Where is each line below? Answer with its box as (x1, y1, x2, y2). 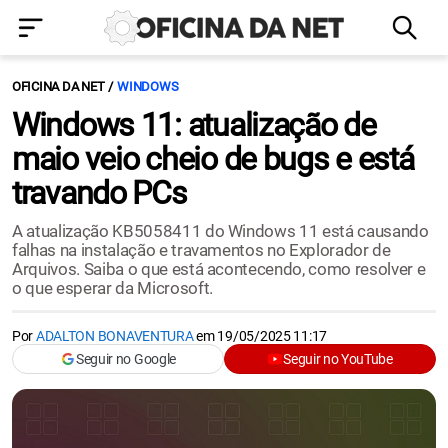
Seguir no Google (76, 351, 176, 367)
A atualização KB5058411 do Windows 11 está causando (12, 221, 429, 241)
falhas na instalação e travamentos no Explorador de (12, 240, 391, 260)
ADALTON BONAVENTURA (35, 328, 194, 344)
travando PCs (12, 174, 187, 212)
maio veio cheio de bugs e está (12, 140, 414, 178)
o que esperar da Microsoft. (12, 278, 213, 298)
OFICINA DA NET (12, 79, 105, 94)
